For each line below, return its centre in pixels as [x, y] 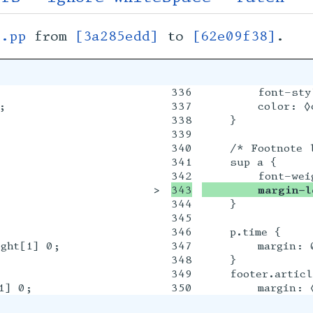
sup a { [239, 161]
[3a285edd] [117, 37]
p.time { [241, 231]
